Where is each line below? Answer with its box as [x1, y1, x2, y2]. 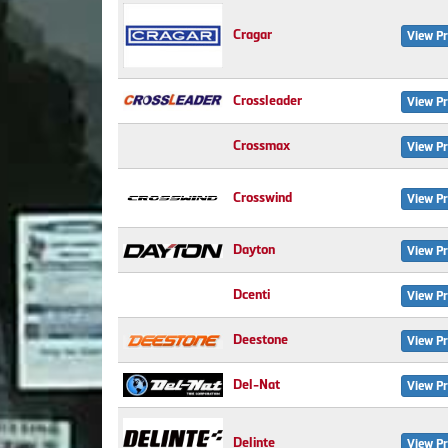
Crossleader [233, 93, 302, 108]
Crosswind [233, 190, 292, 205]
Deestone [233, 332, 288, 347]
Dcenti [233, 287, 270, 302]
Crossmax [233, 138, 290, 153]
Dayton [233, 242, 275, 257]
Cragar [233, 27, 272, 42]
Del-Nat [233, 377, 280, 392]
